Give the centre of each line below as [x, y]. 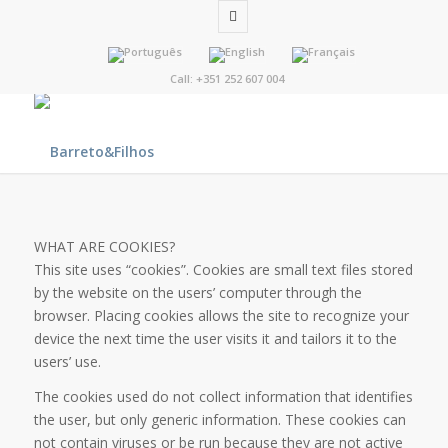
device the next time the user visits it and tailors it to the [215, 338]
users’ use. [67, 361]
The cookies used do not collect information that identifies [223, 396]
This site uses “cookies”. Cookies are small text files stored [223, 269]
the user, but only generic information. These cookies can [219, 419]
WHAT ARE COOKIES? [104, 246]
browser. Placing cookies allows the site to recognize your [221, 315]
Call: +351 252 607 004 [223, 78]
